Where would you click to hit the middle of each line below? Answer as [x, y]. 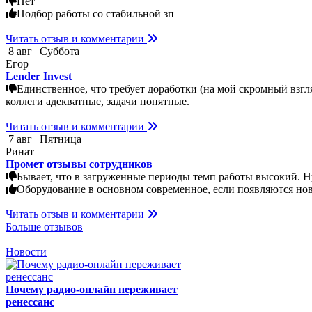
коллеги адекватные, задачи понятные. [97, 101]
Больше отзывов [44, 226]
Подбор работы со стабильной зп [95, 13]
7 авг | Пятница [44, 139]
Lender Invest [39, 76]
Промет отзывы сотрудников [79, 164]
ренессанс [30, 302]
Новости [26, 251]
